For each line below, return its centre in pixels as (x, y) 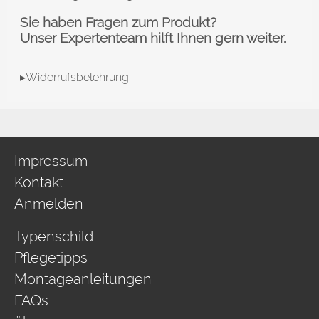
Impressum (51, 161)
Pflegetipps (51, 258)
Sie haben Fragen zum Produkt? (118, 22)
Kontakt (39, 182)
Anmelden (49, 204)
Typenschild (54, 236)
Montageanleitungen (83, 279)
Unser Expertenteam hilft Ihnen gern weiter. (153, 38)
